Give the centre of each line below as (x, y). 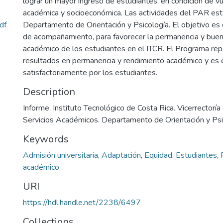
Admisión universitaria (60, 155)
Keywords (46, 139)
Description (49, 92)
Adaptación (121, 155)
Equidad (158, 155)
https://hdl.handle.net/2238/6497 (82, 203)
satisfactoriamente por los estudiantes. (90, 73)
